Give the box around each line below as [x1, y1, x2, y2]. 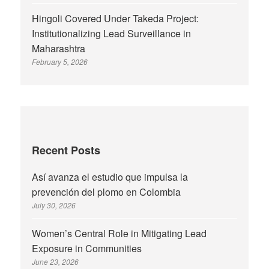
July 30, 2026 [32, 199, 76, 210]
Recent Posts [32, 142, 101, 158]
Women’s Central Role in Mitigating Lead [32, 226, 207, 241]
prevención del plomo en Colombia [32, 184, 181, 199]
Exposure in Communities [32, 241, 142, 256]
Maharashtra [32, 41, 86, 56]
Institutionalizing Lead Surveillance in [32, 26, 192, 41]
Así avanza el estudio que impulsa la [32, 169, 189, 184]
